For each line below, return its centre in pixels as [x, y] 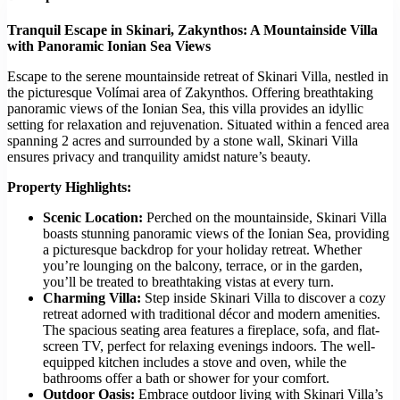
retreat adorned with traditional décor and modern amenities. [212, 314]
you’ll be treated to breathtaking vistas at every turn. [188, 282]
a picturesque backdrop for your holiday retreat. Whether [202, 250]
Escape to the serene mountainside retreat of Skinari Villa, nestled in [198, 77]
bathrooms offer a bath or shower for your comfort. [186, 379]
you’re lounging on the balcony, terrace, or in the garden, [203, 266]
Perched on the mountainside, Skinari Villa [265, 218]
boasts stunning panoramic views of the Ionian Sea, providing [216, 234]
